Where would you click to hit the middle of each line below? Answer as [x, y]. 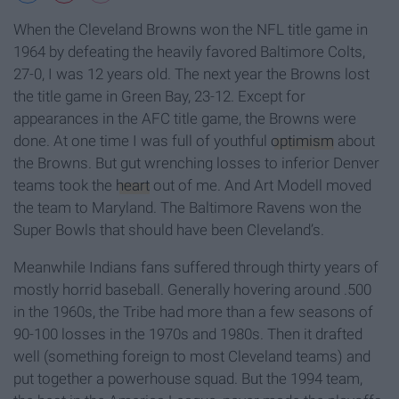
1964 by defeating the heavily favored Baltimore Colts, [189, 52]
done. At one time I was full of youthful [142, 141]
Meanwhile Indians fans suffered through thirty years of [196, 268]
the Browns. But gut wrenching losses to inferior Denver [196, 163]
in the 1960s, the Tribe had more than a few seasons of [193, 312]
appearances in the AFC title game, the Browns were [185, 119]
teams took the [65, 186]
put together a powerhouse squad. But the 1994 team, [188, 379]
